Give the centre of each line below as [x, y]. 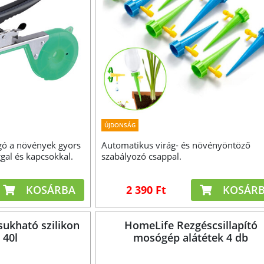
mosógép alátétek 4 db [191, 237]
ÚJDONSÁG [120, 125]
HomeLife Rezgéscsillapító [191, 225]
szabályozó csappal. [141, 156]
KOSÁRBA [49, 189]
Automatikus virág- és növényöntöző [176, 145]
